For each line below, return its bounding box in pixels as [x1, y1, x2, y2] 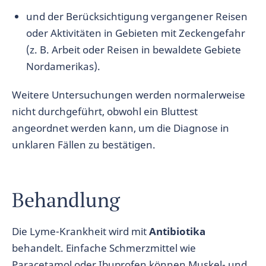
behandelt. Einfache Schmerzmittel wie [12, 241, 196, 255]
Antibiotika [149, 224, 205, 238]
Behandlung [12, 186, 120, 213]
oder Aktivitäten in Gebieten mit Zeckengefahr [26, 26, 245, 40]
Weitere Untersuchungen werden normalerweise [12, 88, 245, 102]
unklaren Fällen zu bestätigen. [12, 138, 156, 151]
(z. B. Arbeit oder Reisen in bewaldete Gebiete [26, 43, 241, 56]
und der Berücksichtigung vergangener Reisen [26, 9, 248, 23]
